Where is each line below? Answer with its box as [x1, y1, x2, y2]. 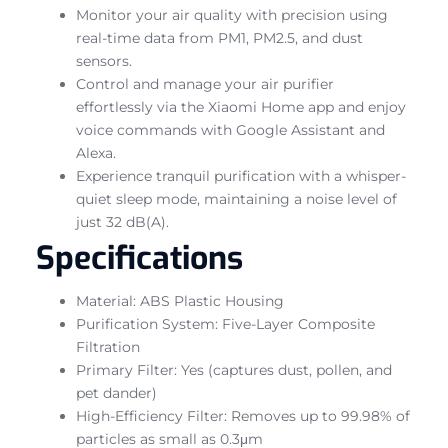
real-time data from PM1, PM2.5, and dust [76, 28, 363, 47]
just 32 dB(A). [76, 212, 169, 231]
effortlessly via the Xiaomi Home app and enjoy [76, 97, 406, 116]
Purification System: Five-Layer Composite [76, 314, 375, 333]
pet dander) [76, 383, 157, 402]
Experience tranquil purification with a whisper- [76, 166, 406, 185]
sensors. [76, 51, 132, 70]
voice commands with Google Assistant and [76, 120, 385, 139]
